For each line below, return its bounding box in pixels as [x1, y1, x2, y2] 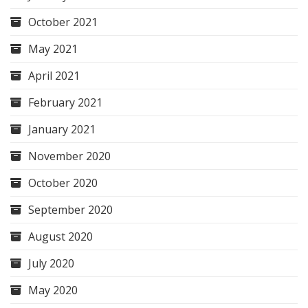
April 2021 [28, 68, 80, 84]
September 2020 [28, 202, 113, 218]
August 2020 [28, 229, 93, 245]
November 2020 [28, 148, 111, 164]
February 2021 [28, 95, 102, 111]
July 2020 [28, 256, 74, 272]
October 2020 [28, 175, 98, 191]
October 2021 [28, 14, 98, 30]
